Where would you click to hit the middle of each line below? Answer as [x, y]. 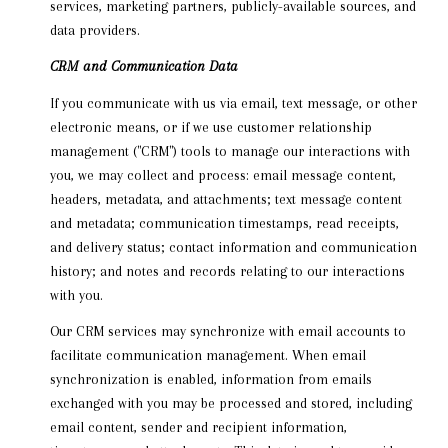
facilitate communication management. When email [207, 355]
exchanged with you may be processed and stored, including [230, 403]
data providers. [94, 29]
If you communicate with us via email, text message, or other [233, 102]
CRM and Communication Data [143, 66]
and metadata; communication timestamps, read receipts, [224, 222]
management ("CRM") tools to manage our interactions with [229, 150]
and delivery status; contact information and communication [233, 246]
